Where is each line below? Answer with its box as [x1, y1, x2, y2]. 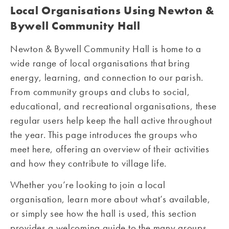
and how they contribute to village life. [10, 157, 167, 170]
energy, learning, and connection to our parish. [10, 71, 203, 84]
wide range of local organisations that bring [10, 57, 190, 70]
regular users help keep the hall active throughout [10, 114, 213, 127]
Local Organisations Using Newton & [10, 3, 215, 18]
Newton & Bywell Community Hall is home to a [10, 42, 202, 55]
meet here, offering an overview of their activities [10, 143, 210, 155]
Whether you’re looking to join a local [10, 178, 166, 192]
